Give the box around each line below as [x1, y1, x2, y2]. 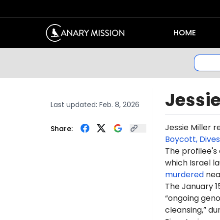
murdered [165, 168, 204, 180]
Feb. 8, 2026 [99, 99, 139, 110]
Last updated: [50, 99, 99, 110]
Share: [50, 123, 73, 134]
